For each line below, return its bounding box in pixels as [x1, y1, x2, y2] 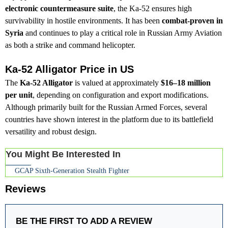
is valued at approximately [73, 78, 161, 88]
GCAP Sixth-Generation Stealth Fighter [15, 167, 129, 175]
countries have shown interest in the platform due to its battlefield [5, 115, 213, 124]
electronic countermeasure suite [5, 4, 113, 13]
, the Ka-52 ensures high [113, 4, 192, 13]
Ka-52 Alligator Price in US [5, 64, 134, 75]
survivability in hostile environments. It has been [5, 16, 162, 25]
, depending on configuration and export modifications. [33, 91, 209, 100]
